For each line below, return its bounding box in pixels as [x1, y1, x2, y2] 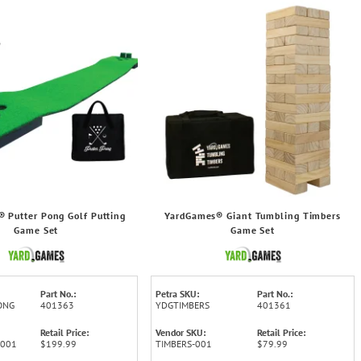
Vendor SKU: [156, 326, 206, 338]
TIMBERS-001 [156, 337, 213, 350]
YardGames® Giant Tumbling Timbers [164, 209, 341, 222]
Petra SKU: [156, 287, 200, 300]
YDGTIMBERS [156, 298, 210, 311]
